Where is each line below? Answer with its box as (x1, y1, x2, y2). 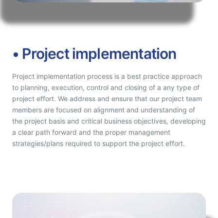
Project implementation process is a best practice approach (12, 72, 202, 80)
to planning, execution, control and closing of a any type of (12, 83, 200, 91)
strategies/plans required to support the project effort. (12, 139, 185, 147)
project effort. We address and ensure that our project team (12, 94, 202, 103)
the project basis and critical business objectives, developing (12, 116, 206, 125)
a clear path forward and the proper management (12, 127, 170, 136)
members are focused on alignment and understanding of (12, 105, 195, 114)
